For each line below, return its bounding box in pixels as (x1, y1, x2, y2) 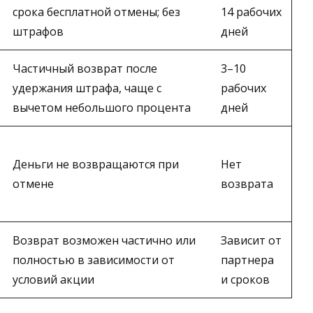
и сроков (221, 272, 270, 288)
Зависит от (221, 233, 282, 249)
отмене (13, 176, 54, 192)
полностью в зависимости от (13, 252, 175, 268)
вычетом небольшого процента (13, 100, 191, 116)
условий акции (13, 272, 94, 288)
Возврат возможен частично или (13, 233, 196, 249)
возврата (221, 176, 273, 192)
